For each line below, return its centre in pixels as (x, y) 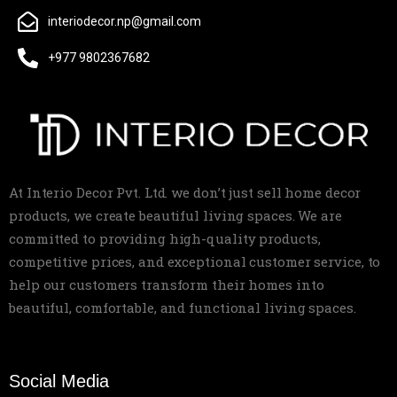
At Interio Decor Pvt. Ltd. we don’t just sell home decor (185, 193)
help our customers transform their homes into (167, 285)
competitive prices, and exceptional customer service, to (195, 262)
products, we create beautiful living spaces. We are (175, 216)
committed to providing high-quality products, (165, 239)
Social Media (59, 381)
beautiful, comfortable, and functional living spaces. (183, 308)
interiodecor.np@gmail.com (124, 22)
